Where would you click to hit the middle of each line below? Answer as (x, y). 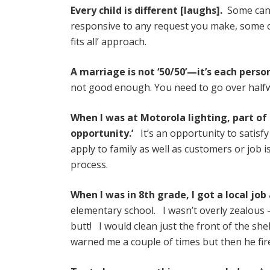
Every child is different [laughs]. (146, 10)
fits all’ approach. (108, 42)
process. (89, 165)
